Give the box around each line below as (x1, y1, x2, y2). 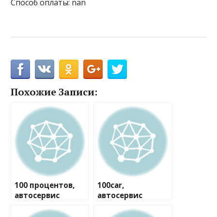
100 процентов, (15, 180, 75, 191)
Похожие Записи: (11, 85, 98, 99)
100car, (97, 180, 124, 191)
